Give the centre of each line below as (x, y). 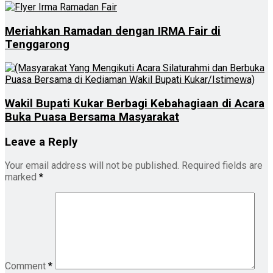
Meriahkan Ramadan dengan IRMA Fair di (113, 31)
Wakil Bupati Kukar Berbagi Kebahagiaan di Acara (135, 103)
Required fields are (222, 166)
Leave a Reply (41, 142)
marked (22, 177)
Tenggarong (37, 44)
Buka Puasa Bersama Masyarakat (92, 117)
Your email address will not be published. (92, 166)
